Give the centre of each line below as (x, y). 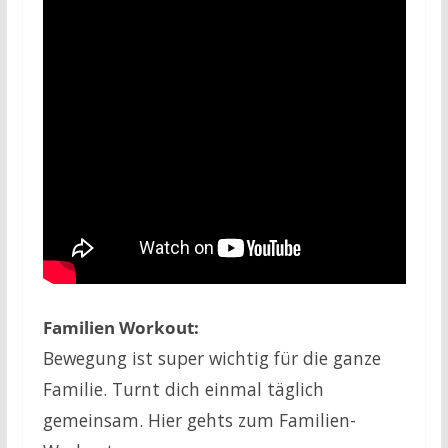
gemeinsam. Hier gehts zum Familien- (199, 419)
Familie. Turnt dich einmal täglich (183, 388)
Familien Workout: (120, 326)
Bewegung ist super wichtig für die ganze (211, 357)
